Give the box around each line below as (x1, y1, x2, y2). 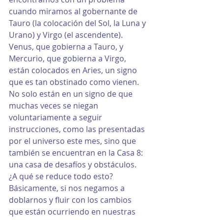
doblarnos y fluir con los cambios (9, 194, 134, 206)
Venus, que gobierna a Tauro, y (9, 41, 125, 53)
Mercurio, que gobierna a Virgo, (9, 53, 128, 64)
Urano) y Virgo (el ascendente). (9, 29, 125, 41)
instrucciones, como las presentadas (9, 124, 147, 135)
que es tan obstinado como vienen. (9, 77, 141, 88)
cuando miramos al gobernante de (9, 6, 139, 17)
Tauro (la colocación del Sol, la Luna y (9, 18, 148, 29)
